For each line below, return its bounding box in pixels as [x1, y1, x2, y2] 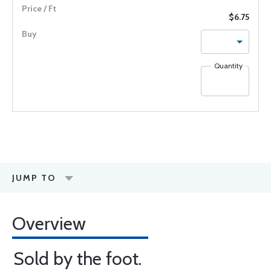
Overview [12, 212, 86, 235]
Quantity [214, 61, 243, 70]
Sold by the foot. [13, 247, 142, 270]
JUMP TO [12, 172, 56, 183]
